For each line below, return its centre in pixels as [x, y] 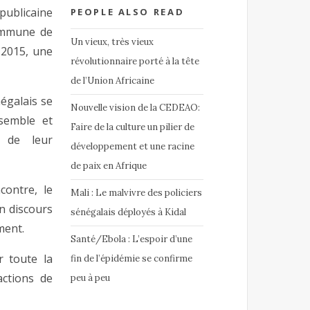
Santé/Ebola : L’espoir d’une [131, 239]
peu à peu [90, 278]
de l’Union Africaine [112, 81]
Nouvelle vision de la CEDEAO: [135, 108]
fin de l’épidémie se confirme [131, 259]
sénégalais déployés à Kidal [128, 212]
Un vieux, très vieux [112, 42]
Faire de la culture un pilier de [132, 127]
